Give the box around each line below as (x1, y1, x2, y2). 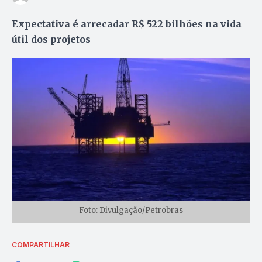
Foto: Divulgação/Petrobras (79, 205, 183, 215)
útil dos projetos (12, 33, 91, 45)
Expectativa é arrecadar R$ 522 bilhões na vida (12, 18, 242, 30)
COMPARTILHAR (12, 240, 70, 249)
